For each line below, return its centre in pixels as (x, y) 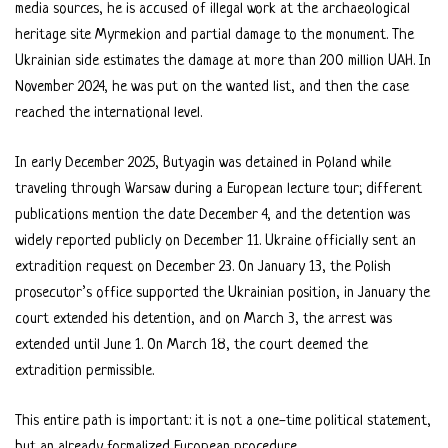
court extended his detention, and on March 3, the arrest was (203, 320)
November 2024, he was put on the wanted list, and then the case (212, 88)
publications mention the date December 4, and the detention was (212, 216)
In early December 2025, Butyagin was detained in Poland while (203, 164)
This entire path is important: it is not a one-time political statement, (223, 422)
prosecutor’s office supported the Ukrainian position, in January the (222, 294)
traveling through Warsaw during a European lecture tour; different (218, 190)
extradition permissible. (84, 372)
